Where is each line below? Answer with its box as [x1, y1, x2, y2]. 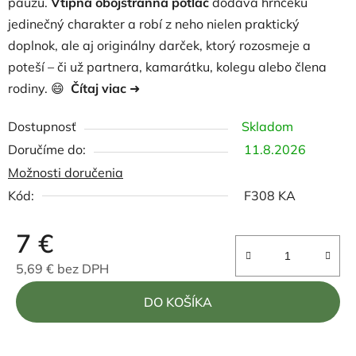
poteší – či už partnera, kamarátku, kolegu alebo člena [8, 59, 327, 75]
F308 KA [244, 188, 296, 203]
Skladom [242, 118, 293, 134]
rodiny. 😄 [8, 80, 64, 96]
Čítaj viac [71, 80, 126, 96]
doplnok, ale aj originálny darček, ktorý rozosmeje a [8, 37, 311, 53]
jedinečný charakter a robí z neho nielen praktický [8, 16, 300, 32]
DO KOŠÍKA [144, 294, 212, 310]
